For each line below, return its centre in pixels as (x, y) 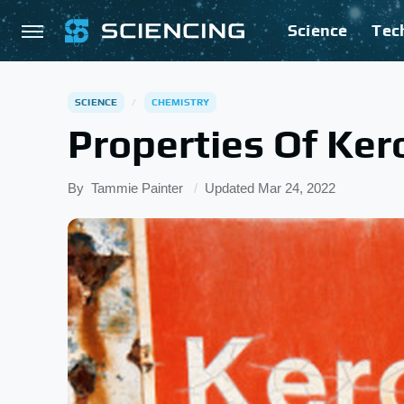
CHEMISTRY (180, 102)
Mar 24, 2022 (297, 188)
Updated (231, 188)
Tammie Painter (137, 188)
